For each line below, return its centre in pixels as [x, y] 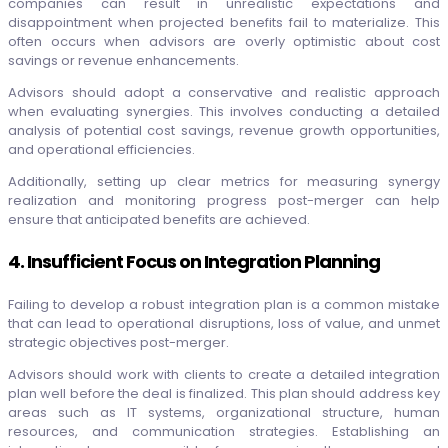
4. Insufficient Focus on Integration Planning [194, 262]
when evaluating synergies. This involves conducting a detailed [224, 112]
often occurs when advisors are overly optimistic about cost [224, 42]
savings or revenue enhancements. [123, 61]
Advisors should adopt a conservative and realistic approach [224, 93]
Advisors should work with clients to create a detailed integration [224, 375]
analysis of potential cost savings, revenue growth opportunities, [224, 131]
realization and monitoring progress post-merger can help [224, 201]
